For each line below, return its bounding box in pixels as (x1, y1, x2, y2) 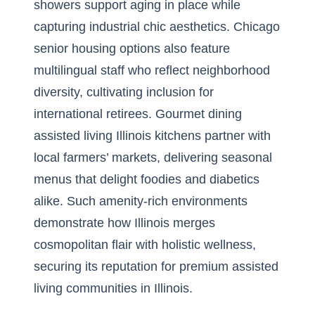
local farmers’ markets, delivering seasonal (34, 150, 272, 165)
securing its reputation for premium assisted (34, 259, 278, 274)
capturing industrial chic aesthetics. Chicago (34, 20, 280, 34)
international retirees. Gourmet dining (34, 107, 242, 121)
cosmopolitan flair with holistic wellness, (34, 238, 256, 252)
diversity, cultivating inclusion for (34, 85, 214, 99)
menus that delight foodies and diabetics (34, 172, 259, 186)
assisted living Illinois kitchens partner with (34, 129, 271, 143)
